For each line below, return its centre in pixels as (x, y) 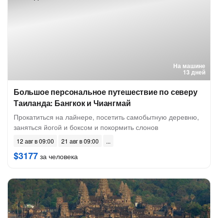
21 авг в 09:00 (80, 141)
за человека (58, 156)
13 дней (194, 72)
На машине (189, 66)
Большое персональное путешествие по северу (106, 92)
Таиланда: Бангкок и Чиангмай (72, 103)
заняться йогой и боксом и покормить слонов (86, 127)
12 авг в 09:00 (35, 141)
